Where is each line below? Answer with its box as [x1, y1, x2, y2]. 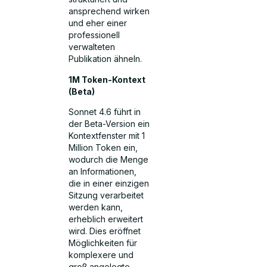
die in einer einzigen [69, 178, 150, 189]
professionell [69, 30, 120, 41]
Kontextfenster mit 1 [69, 131, 145, 141]
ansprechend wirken [69, 6, 150, 17]
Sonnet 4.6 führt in [69, 107, 141, 117]
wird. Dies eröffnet [69, 226, 141, 237]
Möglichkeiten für [69, 238, 138, 249]
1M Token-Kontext [69, 74, 146, 85]
